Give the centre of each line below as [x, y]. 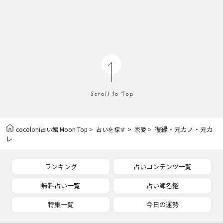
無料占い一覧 [61, 185]
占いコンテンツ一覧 [162, 166]
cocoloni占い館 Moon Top [52, 129]
